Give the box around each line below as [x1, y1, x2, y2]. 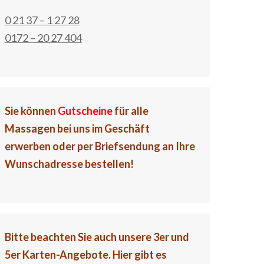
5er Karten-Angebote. [4, 248, 113, 261]
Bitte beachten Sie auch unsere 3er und [4, 230, 189, 243]
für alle [112, 104, 148, 117]
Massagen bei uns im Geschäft [4, 122, 150, 135]
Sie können [4, 104, 58, 117]
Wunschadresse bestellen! [4, 157, 134, 170]
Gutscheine [57, 104, 113, 117]
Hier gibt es [112, 248, 167, 261]
